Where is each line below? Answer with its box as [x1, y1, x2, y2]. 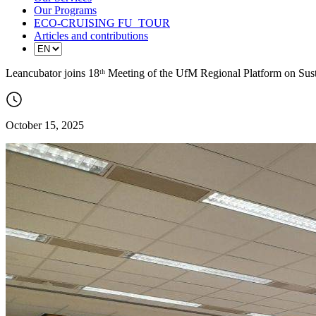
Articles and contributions [34, 29, 148, 42]
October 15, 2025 [6, 119, 84, 131]
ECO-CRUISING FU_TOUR [34, 16, 170, 29]
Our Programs [34, 4, 97, 16]
